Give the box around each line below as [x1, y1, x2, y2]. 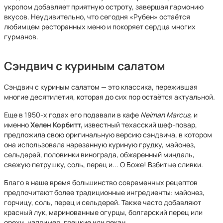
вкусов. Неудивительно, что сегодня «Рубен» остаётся [4, 12, 190, 21]
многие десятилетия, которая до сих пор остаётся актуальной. [4, 92, 215, 102]
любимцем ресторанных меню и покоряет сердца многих [4, 22, 196, 31]
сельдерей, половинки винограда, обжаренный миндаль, [4, 150, 195, 159]
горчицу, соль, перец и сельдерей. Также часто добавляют [4, 198, 201, 207]
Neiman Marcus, [140, 110, 192, 119]
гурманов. [4, 32, 38, 41]
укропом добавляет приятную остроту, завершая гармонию [4, 2, 204, 11]
